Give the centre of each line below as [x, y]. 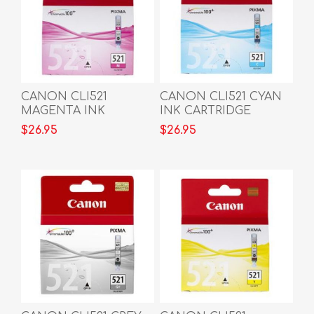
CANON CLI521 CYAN [220, 96]
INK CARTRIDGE [205, 110]
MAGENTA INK [63, 110]
